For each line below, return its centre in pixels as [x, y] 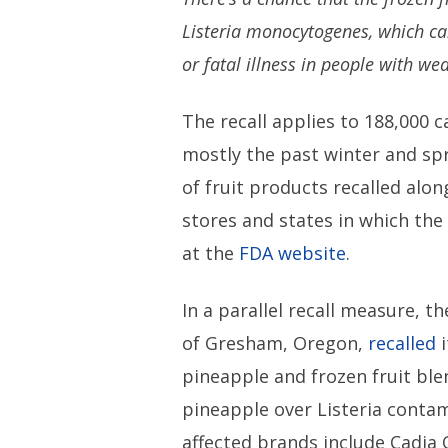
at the [208, 253]
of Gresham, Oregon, [275, 343]
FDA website [290, 253]
